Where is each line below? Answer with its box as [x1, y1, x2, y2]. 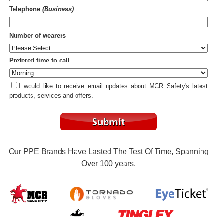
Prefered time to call [9, 57, 70, 64]
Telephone [9, 5, 42, 13]
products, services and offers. [9, 92, 93, 100]
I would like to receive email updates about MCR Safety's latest [19, 82, 208, 90]
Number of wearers [9, 32, 66, 40]
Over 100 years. [81, 159, 136, 168]
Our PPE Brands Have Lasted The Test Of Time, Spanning [8, 147, 209, 156]
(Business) [42, 5, 74, 13]
